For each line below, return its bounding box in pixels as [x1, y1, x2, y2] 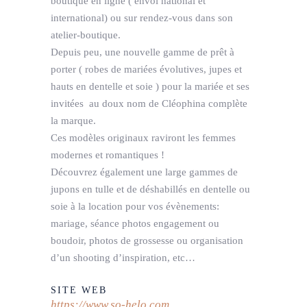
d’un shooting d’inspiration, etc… [51, 252, 195, 264]
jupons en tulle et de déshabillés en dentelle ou [51, 184, 250, 195]
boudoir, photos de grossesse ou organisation [51, 235, 243, 247]
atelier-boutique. [51, 29, 121, 41]
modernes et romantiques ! [51, 149, 164, 161]
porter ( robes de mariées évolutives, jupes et [51, 64, 242, 75]
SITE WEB [51, 285, 107, 296]
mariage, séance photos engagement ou [51, 218, 219, 230]
